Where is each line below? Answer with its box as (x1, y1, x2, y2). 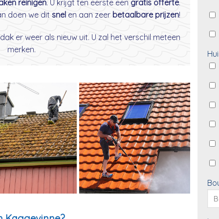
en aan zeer (66, 10, 112, 20)
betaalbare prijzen (112, 10, 179, 20)
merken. (7, 44, 36, 55)
